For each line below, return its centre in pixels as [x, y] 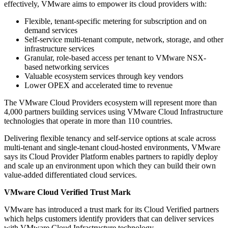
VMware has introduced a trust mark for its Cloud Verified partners [111, 210]
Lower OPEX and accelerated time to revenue [98, 85]
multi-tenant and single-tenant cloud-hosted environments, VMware [112, 148]
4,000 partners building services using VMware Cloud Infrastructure [113, 112]
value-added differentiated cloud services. [70, 175]
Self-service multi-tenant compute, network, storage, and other [124, 40]
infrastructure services [59, 49]
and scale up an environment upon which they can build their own [110, 166]
